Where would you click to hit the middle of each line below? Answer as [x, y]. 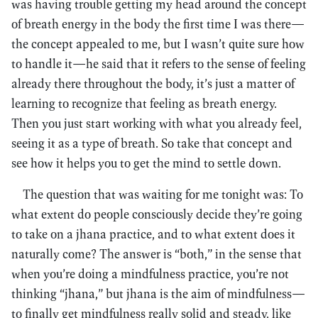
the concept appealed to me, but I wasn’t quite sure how [158, 44]
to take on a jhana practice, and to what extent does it [153, 234]
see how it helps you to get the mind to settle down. [146, 163]
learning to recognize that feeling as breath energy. [144, 103]
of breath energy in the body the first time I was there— [158, 24]
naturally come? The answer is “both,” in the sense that [157, 254]
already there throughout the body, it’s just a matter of [153, 83]
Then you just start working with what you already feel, [157, 123]
